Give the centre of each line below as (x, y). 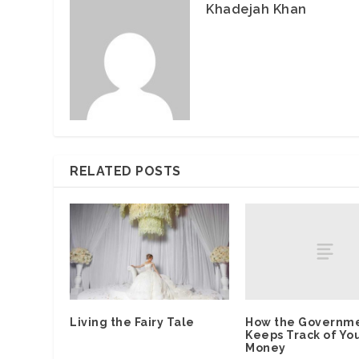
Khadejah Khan (256, 10)
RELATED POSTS (125, 171)
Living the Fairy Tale (132, 322)
